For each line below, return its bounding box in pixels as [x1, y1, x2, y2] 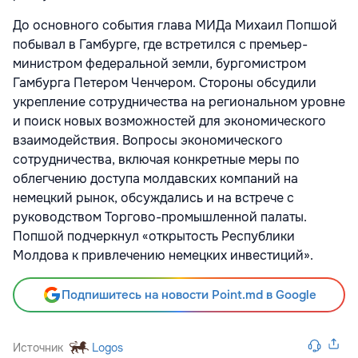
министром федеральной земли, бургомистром [13, 54, 306, 72]
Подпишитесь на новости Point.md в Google [61, 286, 316, 303]
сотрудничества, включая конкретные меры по [13, 150, 300, 168]
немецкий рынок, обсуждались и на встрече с [13, 189, 294, 206]
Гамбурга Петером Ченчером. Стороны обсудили [13, 74, 316, 91]
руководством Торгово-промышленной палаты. [13, 208, 307, 225]
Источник [13, 340, 63, 355]
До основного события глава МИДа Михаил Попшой [13, 16, 337, 34]
